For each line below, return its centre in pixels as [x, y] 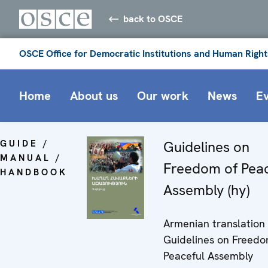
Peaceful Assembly [208, 255]
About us [94, 95]
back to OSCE [153, 19]
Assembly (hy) [206, 190]
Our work [163, 95]
